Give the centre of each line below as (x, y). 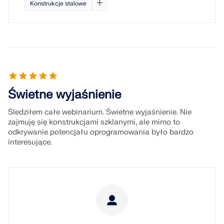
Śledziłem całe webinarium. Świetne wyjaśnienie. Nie (100, 112)
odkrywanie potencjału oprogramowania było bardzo (101, 132)
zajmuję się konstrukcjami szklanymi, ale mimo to (94, 122)
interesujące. (30, 142)
